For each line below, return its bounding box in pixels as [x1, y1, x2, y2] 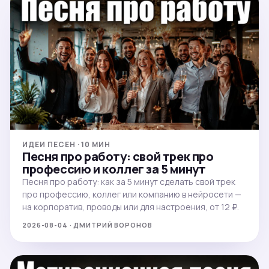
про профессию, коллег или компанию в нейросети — [22, 188, 241, 200]
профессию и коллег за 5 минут [22, 160, 206, 177]
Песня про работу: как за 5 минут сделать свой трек [22, 175, 235, 187]
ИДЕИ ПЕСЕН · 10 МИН [22, 139, 111, 150]
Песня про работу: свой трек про [22, 148, 214, 165]
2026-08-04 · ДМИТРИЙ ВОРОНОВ [22, 220, 153, 229]
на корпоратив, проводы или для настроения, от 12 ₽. [22, 201, 239, 213]
